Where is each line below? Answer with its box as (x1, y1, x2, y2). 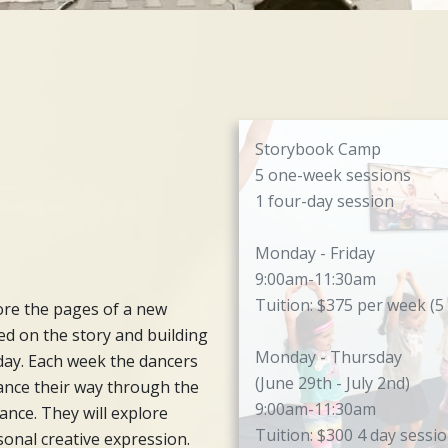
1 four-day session (255, 189, 394, 212)
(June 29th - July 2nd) (255, 371, 410, 394)
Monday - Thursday (255, 345, 402, 368)
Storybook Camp (255, 137, 381, 160)
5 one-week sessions (255, 163, 411, 186)
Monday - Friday (255, 241, 375, 264)
